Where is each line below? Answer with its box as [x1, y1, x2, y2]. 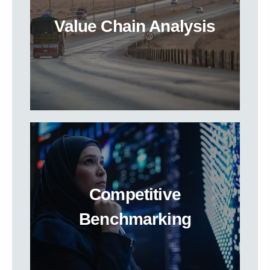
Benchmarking [79, 210, 191, 228]
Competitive [89, 185, 181, 204]
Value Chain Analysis [54, 16, 216, 36]
